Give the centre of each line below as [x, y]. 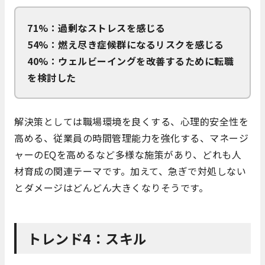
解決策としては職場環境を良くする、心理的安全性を [131, 121]
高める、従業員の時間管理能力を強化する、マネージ [131, 138]
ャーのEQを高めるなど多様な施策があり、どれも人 [128, 154]
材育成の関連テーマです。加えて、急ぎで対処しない [130, 171]
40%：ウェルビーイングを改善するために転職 [130, 61]
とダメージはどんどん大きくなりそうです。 [111, 187]
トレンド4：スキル [87, 238]
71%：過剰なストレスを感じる [96, 28]
